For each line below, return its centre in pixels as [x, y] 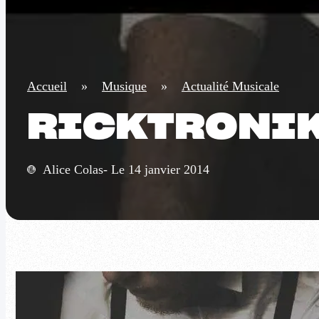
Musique [124, 87]
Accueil [47, 87]
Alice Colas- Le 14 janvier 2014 [126, 170]
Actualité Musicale [230, 87]
